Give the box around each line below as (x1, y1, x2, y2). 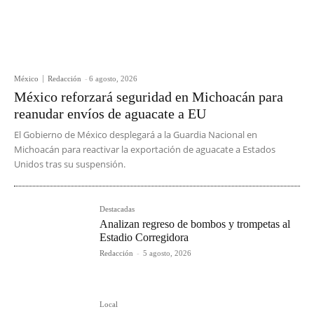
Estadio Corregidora (100, 231, 189, 244)
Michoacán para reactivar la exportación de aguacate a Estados (14, 143, 275, 156)
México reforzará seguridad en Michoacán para (14, 89, 283, 105)
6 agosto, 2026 (89, 74, 137, 83)
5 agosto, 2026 (143, 249, 192, 258)
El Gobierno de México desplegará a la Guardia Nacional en (14, 128, 257, 142)
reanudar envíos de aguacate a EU (14, 106, 206, 122)
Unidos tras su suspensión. (14, 158, 125, 171)
